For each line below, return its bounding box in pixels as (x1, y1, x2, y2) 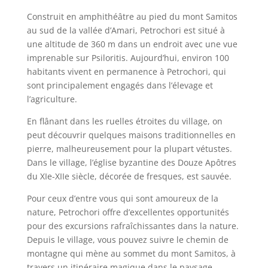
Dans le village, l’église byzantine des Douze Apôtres (26, 156, 236, 168)
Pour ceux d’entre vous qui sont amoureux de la (26, 192, 218, 204)
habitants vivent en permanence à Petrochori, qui (26, 65, 226, 77)
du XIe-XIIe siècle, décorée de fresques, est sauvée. (26, 170, 232, 182)
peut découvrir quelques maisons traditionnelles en (26, 129, 236, 141)
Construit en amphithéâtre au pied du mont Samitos (26, 10, 237, 22)
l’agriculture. (26, 93, 77, 105)
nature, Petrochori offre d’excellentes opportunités (26, 206, 229, 218)
